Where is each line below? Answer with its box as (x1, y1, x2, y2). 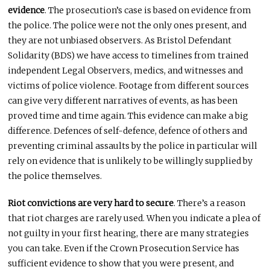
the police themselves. (8, 170, 102, 181)
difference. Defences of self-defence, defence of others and (8, 125, 248, 136)
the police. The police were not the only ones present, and (8, 19, 247, 31)
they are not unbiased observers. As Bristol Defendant (8, 34, 232, 46)
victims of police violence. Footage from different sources (8, 80, 250, 91)
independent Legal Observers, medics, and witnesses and (8, 64, 243, 76)
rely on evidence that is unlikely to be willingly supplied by (8, 155, 253, 166)
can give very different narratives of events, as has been (8, 95, 238, 106)
